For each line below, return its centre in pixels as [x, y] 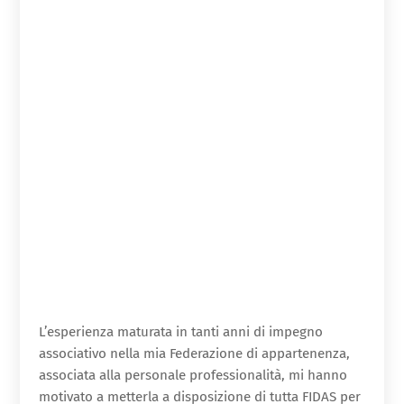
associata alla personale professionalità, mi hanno [193, 376]
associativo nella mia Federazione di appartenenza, [194, 354]
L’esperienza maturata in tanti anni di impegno [180, 332]
